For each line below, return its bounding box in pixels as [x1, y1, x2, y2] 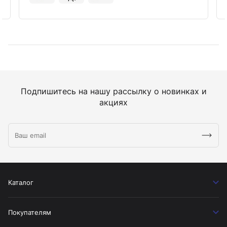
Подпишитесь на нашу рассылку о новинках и [20, 86, 207, 96]
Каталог [8, 178, 33, 186]
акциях [99, 97, 128, 107]
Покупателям [8, 208, 51, 216]
